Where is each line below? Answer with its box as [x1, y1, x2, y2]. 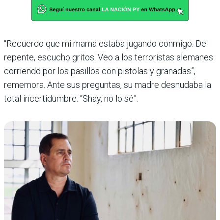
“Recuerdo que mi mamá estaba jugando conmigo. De [4, 38, 206, 49]
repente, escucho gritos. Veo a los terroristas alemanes [4, 52, 213, 62]
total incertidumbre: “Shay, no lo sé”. [4, 93, 138, 104]
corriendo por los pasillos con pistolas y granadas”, [4, 65, 195, 76]
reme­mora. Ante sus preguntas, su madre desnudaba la [4, 79, 211, 90]
